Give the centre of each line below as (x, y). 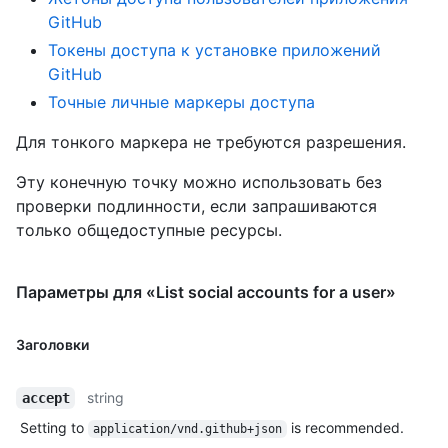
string (106, 397)
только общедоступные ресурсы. (149, 229)
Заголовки (52, 344)
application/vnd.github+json (187, 428)
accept (45, 397)
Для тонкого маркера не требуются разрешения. (211, 141)
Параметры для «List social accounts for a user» (206, 291)
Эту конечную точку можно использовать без (199, 181)
